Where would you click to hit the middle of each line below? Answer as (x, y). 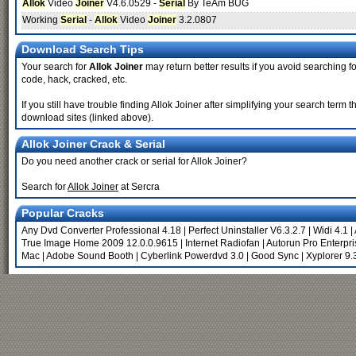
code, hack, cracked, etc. (74, 79)
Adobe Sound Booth (90, 256)
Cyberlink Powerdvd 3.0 (192, 256)
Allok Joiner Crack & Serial (93, 144)
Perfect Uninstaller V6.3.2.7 (247, 230)
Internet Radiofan (222, 243)
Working (41, 20)
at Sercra (139, 187)
